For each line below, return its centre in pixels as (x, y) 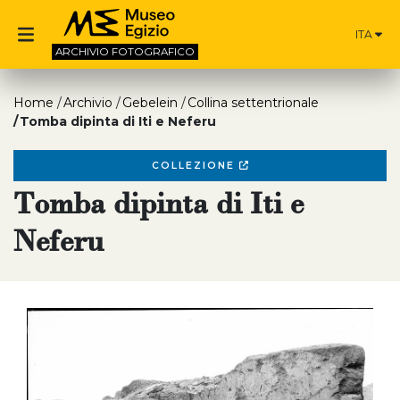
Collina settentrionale (253, 103)
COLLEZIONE (195, 166)
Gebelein (150, 103)
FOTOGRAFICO (154, 52)
